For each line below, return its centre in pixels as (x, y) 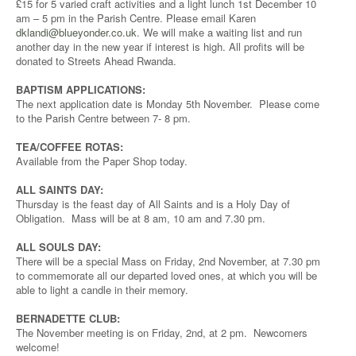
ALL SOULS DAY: (58, 247)
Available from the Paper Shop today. (102, 161)
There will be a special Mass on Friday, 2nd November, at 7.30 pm (168, 261)
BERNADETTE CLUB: (68, 318)
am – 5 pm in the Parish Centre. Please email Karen (136, 18)
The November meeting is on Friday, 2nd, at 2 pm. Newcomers (162, 333)
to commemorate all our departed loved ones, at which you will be (166, 275)
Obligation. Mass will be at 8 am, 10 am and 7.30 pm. (141, 218)
